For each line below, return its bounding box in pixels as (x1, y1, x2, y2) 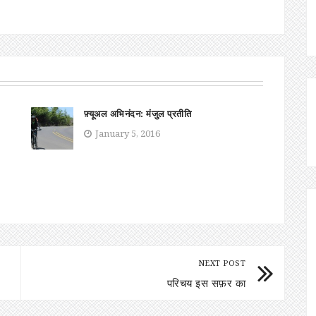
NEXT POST (197, 257, 245, 268)
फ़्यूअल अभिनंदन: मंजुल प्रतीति (84, 107, 191, 120)
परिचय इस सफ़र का (166, 275, 245, 290)
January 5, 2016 (95, 126, 160, 140)
